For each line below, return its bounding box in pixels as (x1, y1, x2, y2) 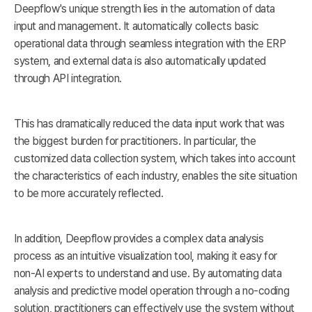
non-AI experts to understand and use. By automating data (14, 267, 282, 281)
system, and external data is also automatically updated (14, 54, 266, 68)
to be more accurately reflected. (14, 187, 164, 201)
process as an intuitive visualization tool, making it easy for (14, 249, 277, 263)
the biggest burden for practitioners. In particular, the (14, 134, 256, 148)
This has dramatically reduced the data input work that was (14, 117, 285, 131)
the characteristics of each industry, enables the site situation (14, 169, 297, 183)
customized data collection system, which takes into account (14, 152, 296, 166)
